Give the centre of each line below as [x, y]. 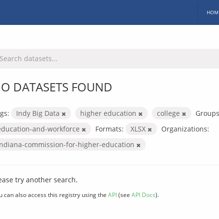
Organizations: [185, 129]
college [169, 113]
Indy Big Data [39, 113]
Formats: [109, 129]
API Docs [143, 194]
